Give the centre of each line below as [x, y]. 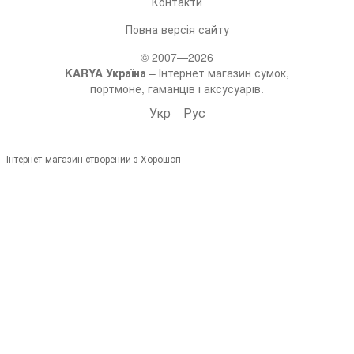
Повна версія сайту [177, 30]
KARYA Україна [105, 73]
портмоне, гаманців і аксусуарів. [177, 89]
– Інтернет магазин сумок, [218, 73]
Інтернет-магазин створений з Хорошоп [94, 159]
